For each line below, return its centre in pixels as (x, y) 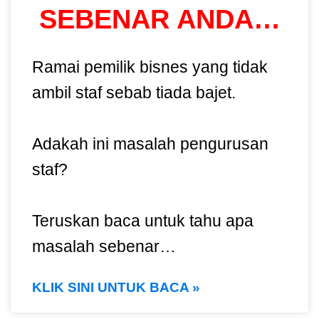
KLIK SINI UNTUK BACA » (116, 287)
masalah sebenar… (104, 246)
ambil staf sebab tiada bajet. (134, 92)
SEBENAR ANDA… (159, 19)
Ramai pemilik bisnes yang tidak (150, 67)
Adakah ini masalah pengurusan (150, 143)
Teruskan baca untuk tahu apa (143, 220)
